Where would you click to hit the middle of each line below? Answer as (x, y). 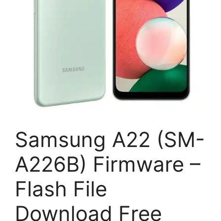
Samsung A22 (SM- (110, 139)
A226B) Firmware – (108, 164)
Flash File (61, 189)
